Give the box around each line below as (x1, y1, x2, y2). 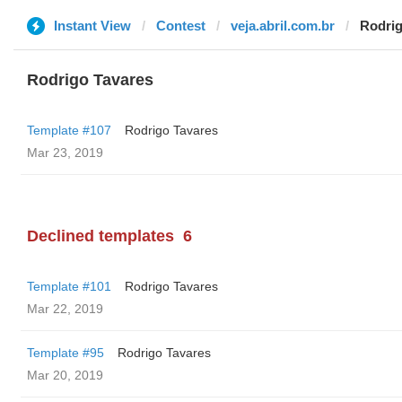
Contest (156, 18, 205, 33)
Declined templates (27, 227, 174, 245)
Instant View (54, 18, 131, 33)
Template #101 (27, 279, 111, 293)
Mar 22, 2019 (27, 301, 103, 316)
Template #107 (27, 123, 111, 137)
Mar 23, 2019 (27, 145, 103, 160)
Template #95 (27, 345, 104, 360)
